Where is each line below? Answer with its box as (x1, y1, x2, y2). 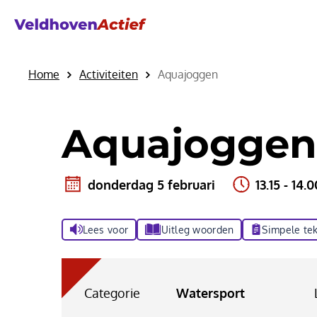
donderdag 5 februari (87, 176, 215, 192)
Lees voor (82, 223, 129, 236)
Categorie (83, 285, 140, 301)
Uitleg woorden (161, 223, 234, 236)
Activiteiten (79, 67, 138, 81)
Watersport (175, 285, 245, 301)
